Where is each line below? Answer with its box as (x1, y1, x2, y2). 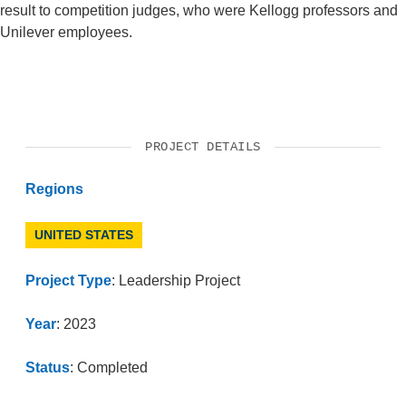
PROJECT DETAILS (145, 139, 261, 154)
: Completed (70, 359, 148, 375)
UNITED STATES (34, 227, 133, 242)
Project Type (25, 272, 111, 288)
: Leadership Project (111, 272, 240, 288)
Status (25, 359, 70, 375)
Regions (25, 180, 83, 197)
